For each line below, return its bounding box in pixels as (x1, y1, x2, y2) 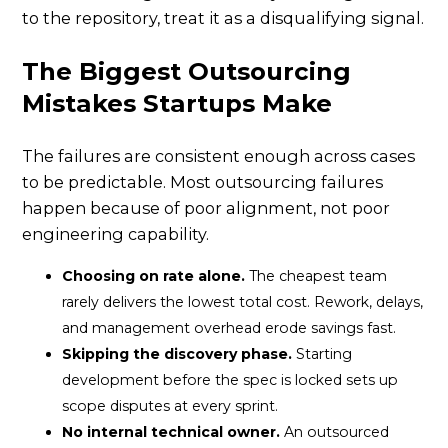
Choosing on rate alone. (62, 267, 246, 286)
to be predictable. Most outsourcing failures (22, 172, 384, 193)
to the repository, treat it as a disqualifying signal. (22, 8, 425, 29)
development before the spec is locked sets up (62, 371, 399, 390)
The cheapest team (245, 267, 388, 286)
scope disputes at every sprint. (62, 397, 279, 416)
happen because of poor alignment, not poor (22, 198, 391, 219)
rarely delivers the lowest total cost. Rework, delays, (62, 293, 424, 312)
